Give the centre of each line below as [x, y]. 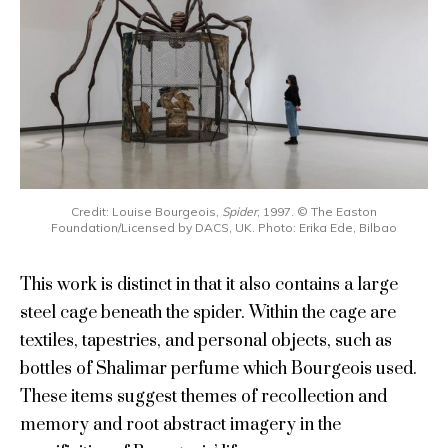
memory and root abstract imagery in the [180, 424]
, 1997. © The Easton [316, 211]
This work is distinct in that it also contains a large [208, 284]
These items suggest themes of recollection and [203, 396]
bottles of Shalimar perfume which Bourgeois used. [218, 368]
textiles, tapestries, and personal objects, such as [205, 340]
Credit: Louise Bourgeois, [146, 211]
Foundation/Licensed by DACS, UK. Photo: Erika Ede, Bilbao [223, 227]
